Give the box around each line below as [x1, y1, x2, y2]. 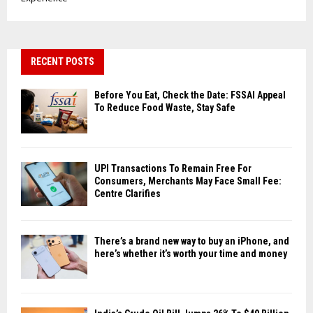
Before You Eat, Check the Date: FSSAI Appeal [94, 89, 286, 101]
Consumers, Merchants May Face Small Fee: [94, 175, 282, 187]
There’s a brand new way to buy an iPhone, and [94, 235, 289, 247]
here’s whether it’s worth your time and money [94, 248, 287, 260]
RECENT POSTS [31, 56, 94, 68]
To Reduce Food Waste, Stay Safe [94, 102, 235, 114]
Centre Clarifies [94, 187, 161, 199]
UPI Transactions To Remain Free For [94, 162, 252, 174]
